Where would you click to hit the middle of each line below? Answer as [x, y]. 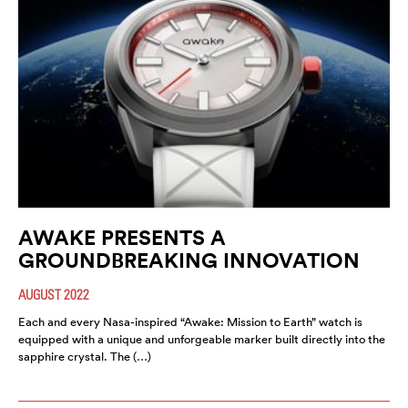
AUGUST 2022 [54, 295]
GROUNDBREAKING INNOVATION [189, 260]
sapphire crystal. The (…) [85, 357]
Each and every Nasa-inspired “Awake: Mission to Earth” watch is [190, 322]
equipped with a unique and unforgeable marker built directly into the [202, 340]
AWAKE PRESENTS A [122, 238]
